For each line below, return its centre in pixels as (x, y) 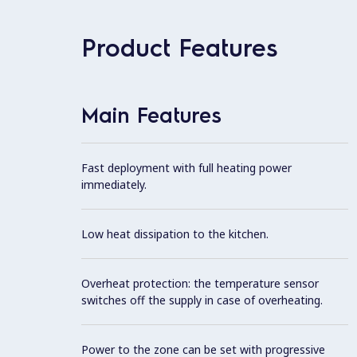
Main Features (151, 114)
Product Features (179, 46)
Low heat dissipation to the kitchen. (175, 233)
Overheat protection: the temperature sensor (200, 283)
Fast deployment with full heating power (186, 167)
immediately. (114, 184)
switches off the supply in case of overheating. (202, 300)
